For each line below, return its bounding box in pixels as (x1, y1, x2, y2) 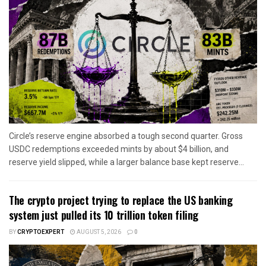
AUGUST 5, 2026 (75, 227, 121, 236)
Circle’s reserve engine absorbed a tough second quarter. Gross (9, 131, 243, 141)
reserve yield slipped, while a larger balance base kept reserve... (9, 157, 244, 167)
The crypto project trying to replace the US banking (9, 192, 233, 208)
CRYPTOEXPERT (17, 227, 64, 236)
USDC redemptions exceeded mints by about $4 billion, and (9, 144, 229, 154)
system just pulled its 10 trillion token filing (9, 207, 199, 223)
